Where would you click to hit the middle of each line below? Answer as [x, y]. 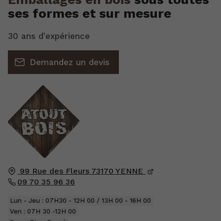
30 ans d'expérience [49, 36]
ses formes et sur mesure [90, 13]
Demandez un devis [69, 62]
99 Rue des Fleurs [55, 171]
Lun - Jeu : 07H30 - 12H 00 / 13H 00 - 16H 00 [81, 201]
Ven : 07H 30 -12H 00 [43, 212]
